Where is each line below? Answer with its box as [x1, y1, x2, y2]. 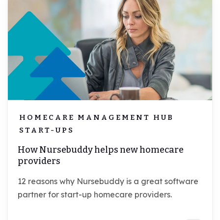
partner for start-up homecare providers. [18, 190, 172, 200]
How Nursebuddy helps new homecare [18, 144, 184, 156]
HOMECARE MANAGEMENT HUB [19, 113, 174, 122]
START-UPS [19, 126, 74, 135]
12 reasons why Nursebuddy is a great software [18, 176, 198, 187]
